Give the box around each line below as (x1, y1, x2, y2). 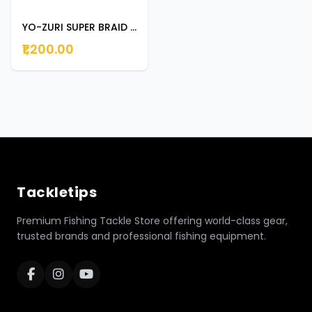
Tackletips (17, 182, 97, 202)
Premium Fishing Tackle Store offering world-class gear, (17, 213, 288, 228)
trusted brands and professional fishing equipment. (17, 228, 266, 243)
